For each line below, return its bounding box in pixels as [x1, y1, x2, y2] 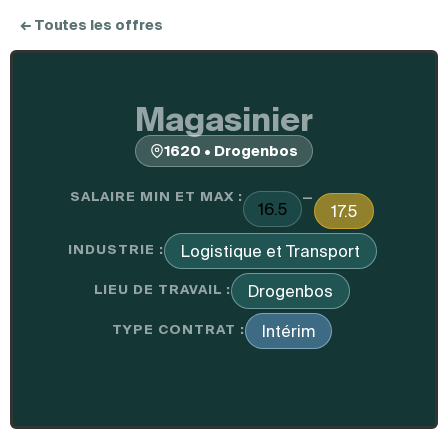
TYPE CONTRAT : [112, 322, 245, 337]
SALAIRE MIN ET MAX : [70, 189, 243, 204]
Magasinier [135, 101, 313, 137]
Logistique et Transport [180, 242, 360, 260]
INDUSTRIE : [67, 242, 164, 257]
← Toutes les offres [20, 17, 163, 33]
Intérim [262, 322, 315, 340]
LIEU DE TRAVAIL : [94, 282, 231, 297]
